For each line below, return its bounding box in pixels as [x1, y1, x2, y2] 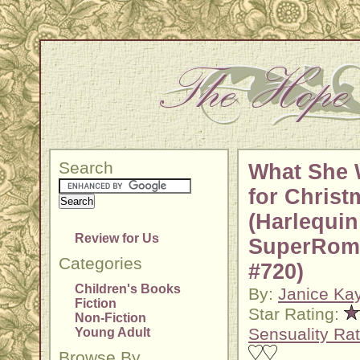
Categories [59, 254, 142, 273]
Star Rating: [248, 305, 344, 324]
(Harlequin [248, 210, 358, 234]
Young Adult [75, 325, 150, 339]
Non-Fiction [75, 311, 146, 325]
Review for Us [75, 231, 159, 245]
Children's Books [75, 282, 181, 296]
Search [59, 158, 113, 178]
